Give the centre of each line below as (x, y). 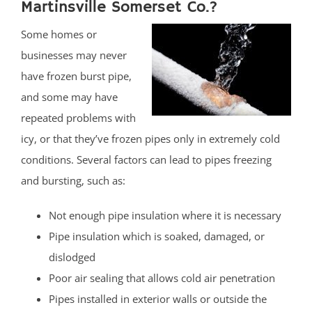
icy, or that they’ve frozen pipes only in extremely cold (150, 138)
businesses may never (74, 55)
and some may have (69, 96)
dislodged (72, 257)
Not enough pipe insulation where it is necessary (165, 215)
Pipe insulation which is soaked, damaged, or (157, 236)
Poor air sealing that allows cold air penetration (162, 278)
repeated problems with (78, 117)
